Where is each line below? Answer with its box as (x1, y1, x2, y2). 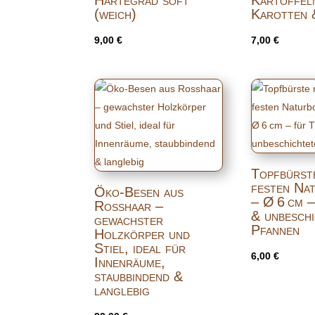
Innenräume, (94, 254, 166, 270)
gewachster (94, 212, 164, 228)
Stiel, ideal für (94, 240, 186, 256)
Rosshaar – (94, 198, 164, 214)
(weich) (94, 6, 137, 22)
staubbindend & (94, 268, 184, 284)
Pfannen (251, 221, 300, 238)
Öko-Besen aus (94, 184, 184, 200)
